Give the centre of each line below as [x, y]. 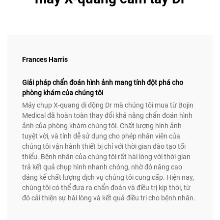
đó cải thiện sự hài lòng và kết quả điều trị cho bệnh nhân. [109, 198]
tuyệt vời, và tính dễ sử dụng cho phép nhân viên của [101, 136]
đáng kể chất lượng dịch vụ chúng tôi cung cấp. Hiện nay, [108, 178]
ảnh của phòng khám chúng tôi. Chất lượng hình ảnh [102, 126]
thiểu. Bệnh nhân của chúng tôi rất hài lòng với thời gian [106, 157]
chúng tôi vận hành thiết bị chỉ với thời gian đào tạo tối [104, 147]
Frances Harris [45, 60]
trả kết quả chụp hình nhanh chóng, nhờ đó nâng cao [102, 167]
